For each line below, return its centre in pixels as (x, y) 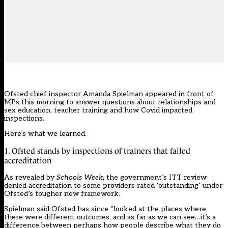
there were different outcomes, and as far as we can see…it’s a (110, 217)
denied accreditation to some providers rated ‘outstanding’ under (113, 186)
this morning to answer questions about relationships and (118, 102)
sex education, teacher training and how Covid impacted (98, 110)
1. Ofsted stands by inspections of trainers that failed (97, 151)
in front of (196, 94)
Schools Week (80, 178)
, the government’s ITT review (155, 178)
